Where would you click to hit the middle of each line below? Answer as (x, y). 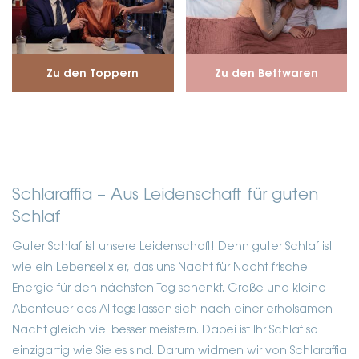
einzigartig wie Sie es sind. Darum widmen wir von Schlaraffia (179, 351)
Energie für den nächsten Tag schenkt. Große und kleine (169, 289)
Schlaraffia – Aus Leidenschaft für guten (165, 195)
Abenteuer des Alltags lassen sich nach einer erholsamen (172, 310)
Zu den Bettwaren (266, 74)
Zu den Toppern (93, 74)
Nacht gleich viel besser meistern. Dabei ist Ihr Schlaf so (165, 331)
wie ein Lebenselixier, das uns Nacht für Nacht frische (160, 268)
